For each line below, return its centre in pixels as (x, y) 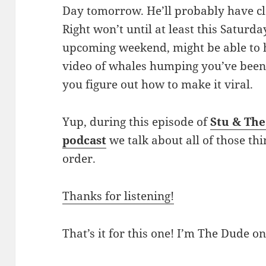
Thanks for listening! (118, 196)
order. (79, 159)
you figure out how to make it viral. (158, 85)
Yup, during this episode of (137, 122)
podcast (85, 140)
